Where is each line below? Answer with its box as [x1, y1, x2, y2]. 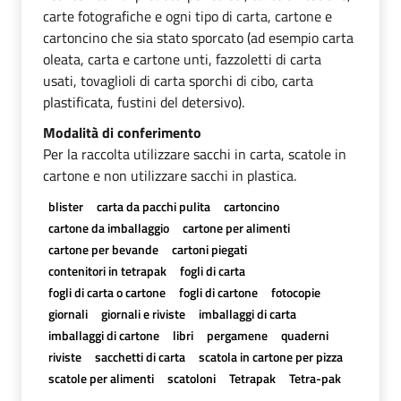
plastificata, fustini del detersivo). [43, 90, 244, 113]
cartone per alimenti [182, 218, 290, 237]
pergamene [206, 325, 268, 345]
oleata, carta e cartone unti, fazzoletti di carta [43, 47, 321, 70]
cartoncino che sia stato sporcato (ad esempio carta [43, 26, 354, 48]
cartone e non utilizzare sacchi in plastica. [43, 164, 296, 186]
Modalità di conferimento [43, 121, 201, 143]
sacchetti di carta [94, 346, 185, 366]
